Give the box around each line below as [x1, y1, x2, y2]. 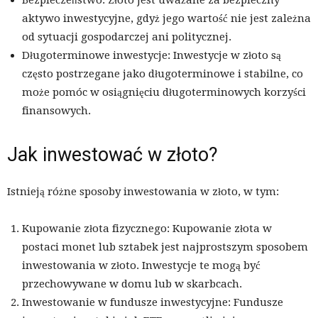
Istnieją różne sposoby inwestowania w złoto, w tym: [7, 185, 279, 199]
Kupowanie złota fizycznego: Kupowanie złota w [22, 222, 272, 236]
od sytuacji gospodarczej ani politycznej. [22, 31, 231, 44]
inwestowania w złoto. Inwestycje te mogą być [22, 259, 261, 273]
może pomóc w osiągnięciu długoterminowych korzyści [22, 86, 306, 99]
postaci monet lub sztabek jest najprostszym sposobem [22, 241, 308, 254]
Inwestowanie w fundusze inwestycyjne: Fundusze [22, 296, 283, 309]
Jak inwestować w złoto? [7, 143, 218, 167]
